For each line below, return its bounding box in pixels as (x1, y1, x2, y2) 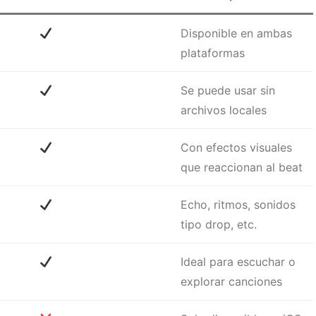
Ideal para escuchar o (181, 255, 296, 269)
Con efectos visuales (181, 140, 292, 155)
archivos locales (181, 103, 267, 118)
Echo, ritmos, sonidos (181, 197, 296, 212)
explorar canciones (181, 274, 282, 289)
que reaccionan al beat (181, 160, 303, 175)
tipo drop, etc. (181, 217, 257, 232)
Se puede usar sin (181, 83, 275, 98)
